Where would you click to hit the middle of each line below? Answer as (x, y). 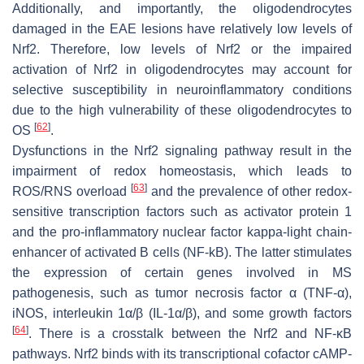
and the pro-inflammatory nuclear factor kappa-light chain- (182, 232)
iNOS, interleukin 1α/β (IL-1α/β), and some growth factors (182, 314)
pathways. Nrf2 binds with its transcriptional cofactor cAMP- (182, 354)
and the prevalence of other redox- (249, 192)
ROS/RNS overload (71, 192)
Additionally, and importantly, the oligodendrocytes (182, 9)
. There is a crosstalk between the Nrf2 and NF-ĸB (190, 334)
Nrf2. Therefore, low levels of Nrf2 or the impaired (182, 50)
